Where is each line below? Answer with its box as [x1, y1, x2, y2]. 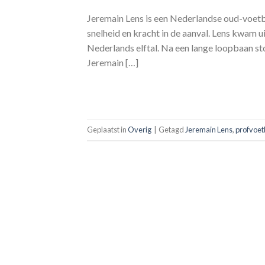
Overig [128, 125, 151, 135]
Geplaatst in [87, 125, 128, 135]
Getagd [159, 125, 185, 135]
